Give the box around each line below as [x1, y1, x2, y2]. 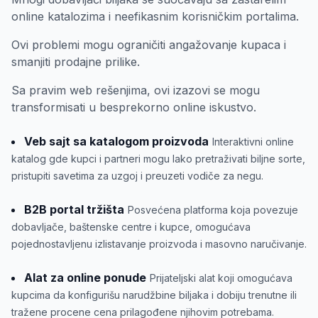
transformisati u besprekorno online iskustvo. [11, 99, 256, 114]
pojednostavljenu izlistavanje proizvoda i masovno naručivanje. [11, 237, 307, 250]
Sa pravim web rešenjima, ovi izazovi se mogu [11, 82, 260, 97]
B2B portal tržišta [24, 202, 124, 216]
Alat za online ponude [24, 270, 146, 285]
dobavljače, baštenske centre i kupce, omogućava [11, 220, 251, 233]
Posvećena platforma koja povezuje [128, 203, 298, 216]
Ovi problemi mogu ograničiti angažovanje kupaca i [11, 37, 286, 52]
